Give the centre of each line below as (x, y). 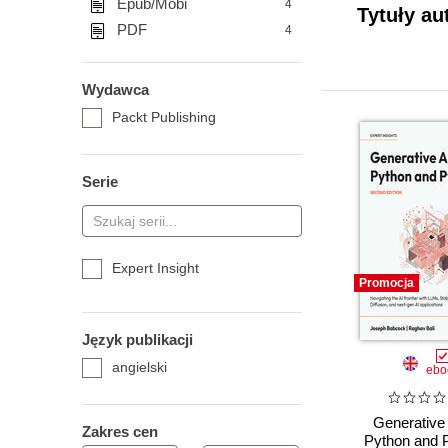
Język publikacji (137, 339)
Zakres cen (120, 431)
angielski (139, 367)
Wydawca (115, 89)
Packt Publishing (164, 117)
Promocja (386, 283)
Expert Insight (155, 268)
